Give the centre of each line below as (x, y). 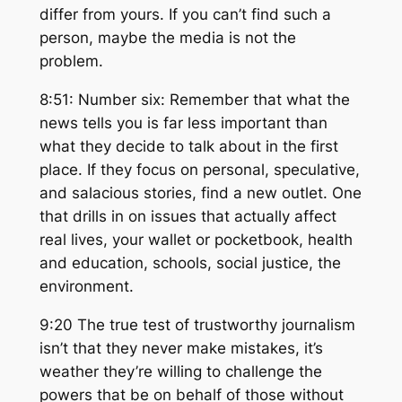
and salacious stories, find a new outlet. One (200, 193)
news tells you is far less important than (183, 123)
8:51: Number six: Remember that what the (194, 100)
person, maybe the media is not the (167, 38)
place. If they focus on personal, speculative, (199, 170)
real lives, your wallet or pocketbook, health (196, 240)
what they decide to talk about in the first (188, 147)
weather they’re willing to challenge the (180, 371)
